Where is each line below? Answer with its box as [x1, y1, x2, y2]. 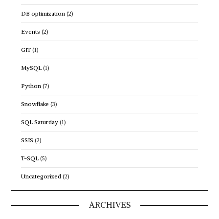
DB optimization [21, 9, 66, 17]
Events [21, 27, 41, 35]
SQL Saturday [21, 118, 59, 126]
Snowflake [21, 100, 49, 108]
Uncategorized [21, 172, 62, 180]
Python [21, 82, 42, 89]
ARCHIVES [88, 199, 131, 210]
